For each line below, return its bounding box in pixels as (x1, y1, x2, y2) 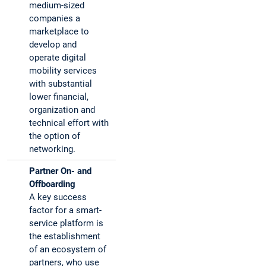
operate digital (29, 52, 86, 64)
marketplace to (29, 26, 89, 37)
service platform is (29, 218, 103, 229)
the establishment (29, 231, 100, 242)
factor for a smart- (29, 205, 102, 216)
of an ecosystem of (29, 244, 106, 255)
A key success (29, 192, 87, 203)
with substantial (29, 78, 92, 90)
